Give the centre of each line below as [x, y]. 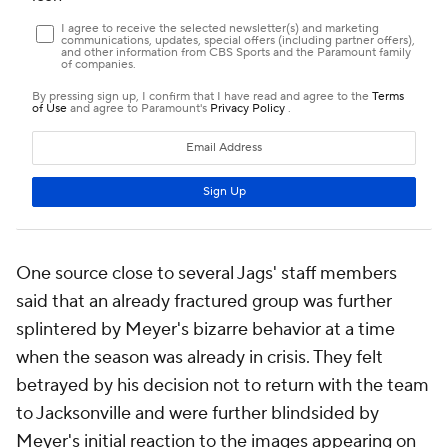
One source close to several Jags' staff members [206, 273]
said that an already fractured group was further [204, 301]
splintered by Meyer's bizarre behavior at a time [205, 329]
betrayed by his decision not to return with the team [222, 385]
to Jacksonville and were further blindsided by [197, 413]
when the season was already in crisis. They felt [199, 357]
